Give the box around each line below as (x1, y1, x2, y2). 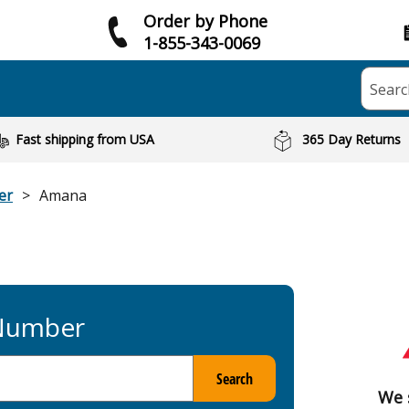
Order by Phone (143, 9, 267, 32)
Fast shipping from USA (15, 131, 154, 148)
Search (215, 368, 253, 389)
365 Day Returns (302, 131, 402, 148)
